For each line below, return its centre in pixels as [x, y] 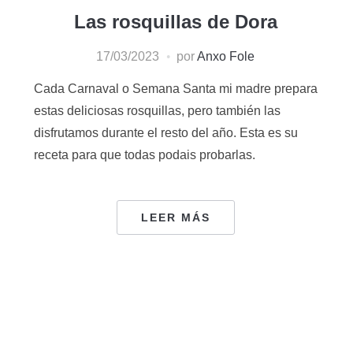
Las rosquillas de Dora [175, 21]
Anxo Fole [226, 56]
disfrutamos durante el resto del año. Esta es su [165, 132]
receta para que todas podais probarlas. [144, 154]
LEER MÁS [175, 217]
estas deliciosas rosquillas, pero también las [157, 110]
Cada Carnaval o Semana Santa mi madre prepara [175, 88]
